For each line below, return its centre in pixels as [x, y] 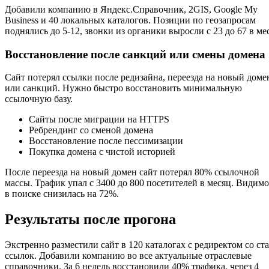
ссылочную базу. [39, 99]
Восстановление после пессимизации [106, 141]
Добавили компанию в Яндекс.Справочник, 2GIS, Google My [131, 9]
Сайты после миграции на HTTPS [99, 119]
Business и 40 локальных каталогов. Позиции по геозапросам [130, 20]
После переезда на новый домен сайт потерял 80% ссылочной [132, 172]
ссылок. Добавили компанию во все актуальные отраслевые [128, 256]
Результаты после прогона [90, 219]
